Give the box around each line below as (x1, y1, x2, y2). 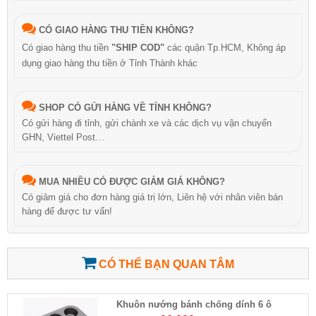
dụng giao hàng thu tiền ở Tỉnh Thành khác (22, 58, 197, 69)
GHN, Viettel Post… (22, 132, 104, 143)
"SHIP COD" (111, 42, 164, 54)
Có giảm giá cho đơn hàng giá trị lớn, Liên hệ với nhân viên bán (22, 192, 283, 203)
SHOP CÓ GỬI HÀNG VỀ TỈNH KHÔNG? (39, 102, 212, 114)
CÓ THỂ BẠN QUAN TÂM (96, 258, 234, 271)
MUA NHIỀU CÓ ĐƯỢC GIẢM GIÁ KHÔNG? (39, 176, 225, 188)
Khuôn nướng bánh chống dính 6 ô (116, 299, 272, 310)
